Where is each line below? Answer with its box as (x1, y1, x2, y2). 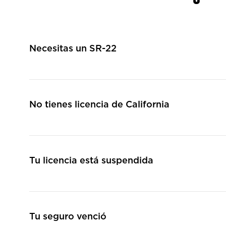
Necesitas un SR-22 (29, 44, 117, 53)
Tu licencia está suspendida (29, 156, 153, 165)
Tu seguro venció (29, 212, 106, 221)
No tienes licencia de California (29, 100, 169, 109)
